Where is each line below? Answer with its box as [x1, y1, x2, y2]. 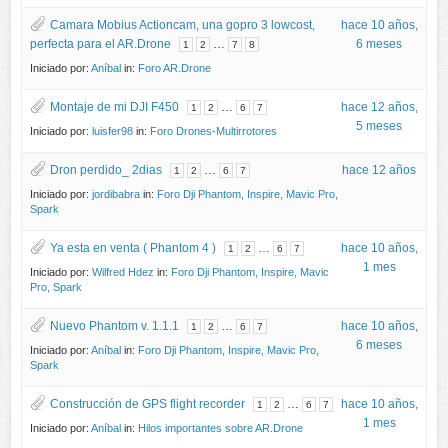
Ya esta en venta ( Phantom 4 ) [50, 240, 217, 255]
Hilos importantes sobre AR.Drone [138, 421, 304, 434]
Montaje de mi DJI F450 [50, 99, 180, 114]
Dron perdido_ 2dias [50, 162, 163, 177]
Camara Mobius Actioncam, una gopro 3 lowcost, [50, 17, 316, 32]
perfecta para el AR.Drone [30, 36, 172, 51]
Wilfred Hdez [92, 265, 155, 278]
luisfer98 [92, 124, 134, 137]
